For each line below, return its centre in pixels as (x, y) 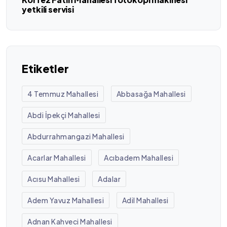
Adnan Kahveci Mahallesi (70, 221)
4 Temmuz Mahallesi (63, 93)
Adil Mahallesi (145, 200)
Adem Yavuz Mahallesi (66, 200)
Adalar (109, 179)
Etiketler (45, 68)
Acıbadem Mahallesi (139, 157)
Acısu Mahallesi (54, 179)
